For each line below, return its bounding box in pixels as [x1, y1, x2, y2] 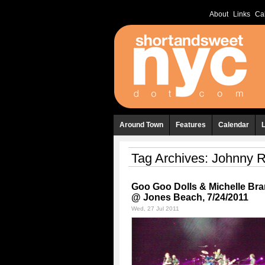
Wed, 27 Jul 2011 [131, 205, 179, 212]
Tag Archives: [131, 151, 212, 166]
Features [176, 121, 206, 129]
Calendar [218, 121, 249, 129]
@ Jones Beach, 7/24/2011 [131, 192, 248, 202]
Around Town [119, 121, 163, 129]
